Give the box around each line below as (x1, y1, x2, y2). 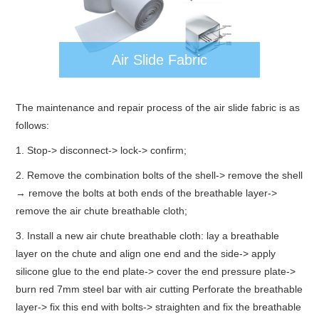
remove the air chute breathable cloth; (16, 205, 188, 217)
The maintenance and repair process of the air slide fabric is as (16, 102, 300, 114)
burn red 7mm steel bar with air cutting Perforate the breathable (16, 283, 303, 296)
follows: (16, 120, 50, 132)
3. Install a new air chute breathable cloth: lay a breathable (16, 230, 280, 242)
